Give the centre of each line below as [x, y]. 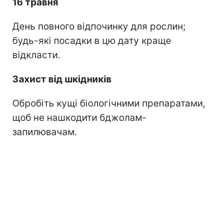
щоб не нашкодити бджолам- [79, 117]
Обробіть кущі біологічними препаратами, [109, 103]
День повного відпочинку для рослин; [99, 26]
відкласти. [36, 55]
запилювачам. [45, 132]
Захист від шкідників [62, 79]
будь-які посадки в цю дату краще [92, 40]
